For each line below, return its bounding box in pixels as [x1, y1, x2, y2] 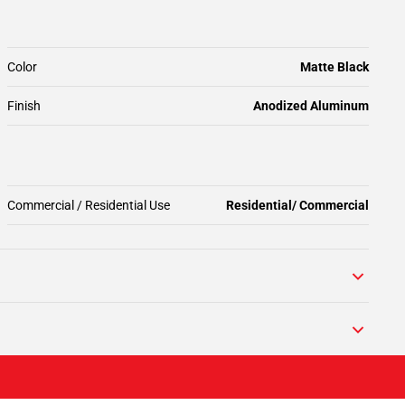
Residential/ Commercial [226, 198, 369, 212]
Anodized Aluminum [253, 99, 369, 113]
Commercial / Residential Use [7, 198, 170, 212]
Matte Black [300, 60, 369, 74]
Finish [7, 99, 41, 113]
